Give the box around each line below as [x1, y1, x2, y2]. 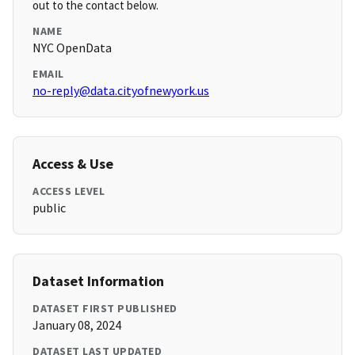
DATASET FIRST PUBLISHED [32, 301, 177, 316]
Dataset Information [32, 272, 164, 291]
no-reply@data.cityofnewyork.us [32, 82, 209, 99]
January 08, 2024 [32, 317, 121, 334]
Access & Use [32, 155, 113, 174]
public [32, 200, 66, 216]
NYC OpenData [32, 40, 112, 56]
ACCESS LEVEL [32, 184, 105, 199]
